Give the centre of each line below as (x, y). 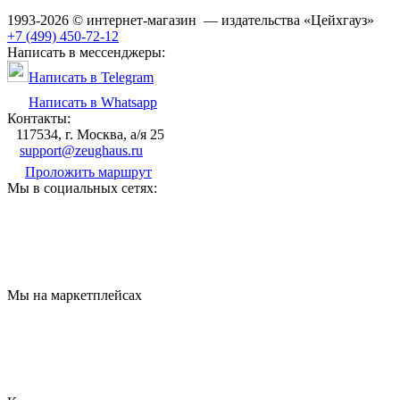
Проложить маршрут (88, 171)
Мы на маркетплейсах (75, 295)
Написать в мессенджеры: (86, 52)
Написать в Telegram (91, 77)
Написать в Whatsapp (93, 102)
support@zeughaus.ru (81, 150)
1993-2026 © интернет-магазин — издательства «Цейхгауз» (191, 20)
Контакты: (39, 118)
